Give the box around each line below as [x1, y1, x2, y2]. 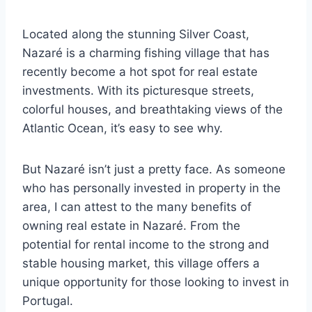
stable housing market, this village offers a [22, 256, 260, 271]
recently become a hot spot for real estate [22, 65, 258, 79]
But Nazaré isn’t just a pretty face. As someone [22, 162, 286, 177]
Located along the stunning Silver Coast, [22, 27, 249, 42]
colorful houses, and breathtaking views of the [22, 102, 283, 117]
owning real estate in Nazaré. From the [22, 219, 240, 233]
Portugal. [22, 294, 73, 309]
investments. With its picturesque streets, [22, 84, 254, 98]
